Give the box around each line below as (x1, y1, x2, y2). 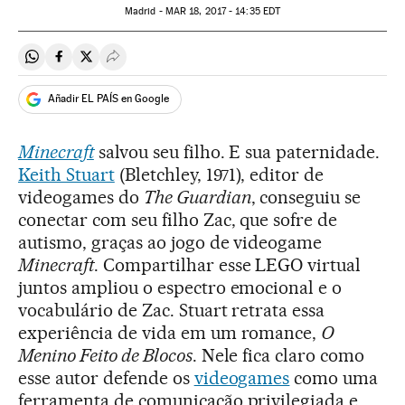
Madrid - (124, 5, 165, 17)
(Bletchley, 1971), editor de (114, 163, 325, 185)
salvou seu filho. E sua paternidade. (93, 140, 381, 163)
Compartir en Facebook (58, 55, 205, 72)
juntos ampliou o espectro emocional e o (18, 276, 343, 298)
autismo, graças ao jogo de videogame (18, 231, 323, 253)
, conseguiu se (250, 185, 362, 208)
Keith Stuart (18, 163, 115, 185)
